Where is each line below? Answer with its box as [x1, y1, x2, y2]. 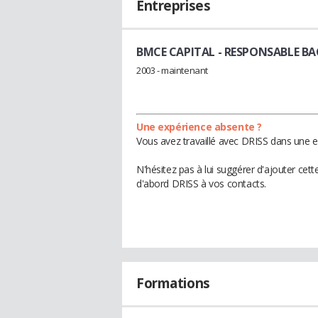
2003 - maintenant [136, 63, 208, 77]
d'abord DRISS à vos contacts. [136, 176, 266, 190]
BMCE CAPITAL [136, 44, 215, 60]
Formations [136, 273, 210, 292]
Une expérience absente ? [136, 119, 262, 133]
